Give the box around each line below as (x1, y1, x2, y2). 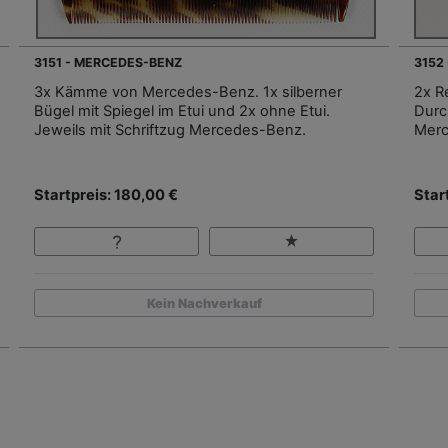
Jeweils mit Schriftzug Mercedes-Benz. (34, 121, 306, 140)
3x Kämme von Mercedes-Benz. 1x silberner (34, 83, 342, 102)
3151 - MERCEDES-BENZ (34, 55, 182, 71)
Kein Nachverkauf (146, 295, 262, 311)
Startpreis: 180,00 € (34, 186, 178, 205)
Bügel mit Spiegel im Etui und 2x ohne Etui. (34, 102, 330, 121)
